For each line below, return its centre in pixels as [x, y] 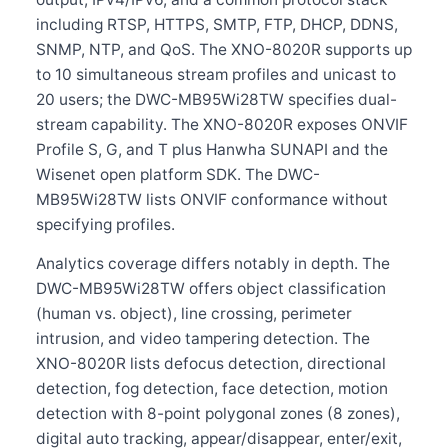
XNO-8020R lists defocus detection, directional [211, 363]
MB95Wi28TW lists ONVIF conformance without [212, 199]
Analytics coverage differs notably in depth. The [213, 263]
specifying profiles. [105, 224]
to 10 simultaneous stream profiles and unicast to [216, 74]
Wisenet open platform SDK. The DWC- [178, 174]
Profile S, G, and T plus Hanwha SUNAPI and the [212, 149]
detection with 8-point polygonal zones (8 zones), [218, 413]
